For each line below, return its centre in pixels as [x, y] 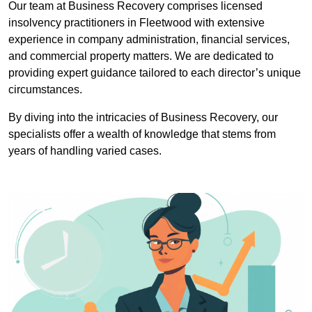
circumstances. [45, 90]
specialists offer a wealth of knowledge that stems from [142, 134]
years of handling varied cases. [86, 151]
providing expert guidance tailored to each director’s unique [155, 73]
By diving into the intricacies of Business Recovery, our [143, 118]
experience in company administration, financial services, [149, 40]
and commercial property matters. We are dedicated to [141, 56]
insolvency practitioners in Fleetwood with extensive [136, 23]
